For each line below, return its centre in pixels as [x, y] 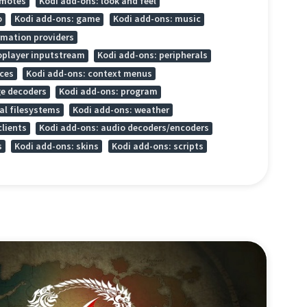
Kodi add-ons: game [58, 19]
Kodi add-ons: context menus [89, 73]
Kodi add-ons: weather [121, 110]
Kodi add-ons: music [157, 19]
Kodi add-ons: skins [57, 146]
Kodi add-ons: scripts [157, 146]
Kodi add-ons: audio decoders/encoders [124, 128]
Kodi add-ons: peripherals [153, 56]
